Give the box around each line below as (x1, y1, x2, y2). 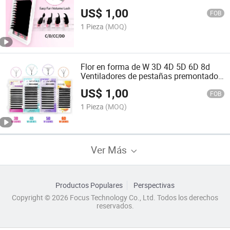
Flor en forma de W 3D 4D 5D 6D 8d (81, 61, 210, 72)
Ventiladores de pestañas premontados (81, 70, 223, 82)
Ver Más (91, 143, 129, 156)
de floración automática (81, 79, 167, 91)
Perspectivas (133, 180, 175, 190)
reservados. (96, 201, 134, 210)
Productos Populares (55, 180, 123, 190)
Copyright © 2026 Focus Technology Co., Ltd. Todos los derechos (12, 193, 218, 202)
